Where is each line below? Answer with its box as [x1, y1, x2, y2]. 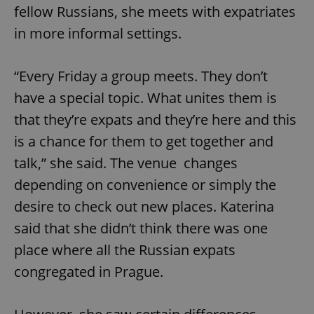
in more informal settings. [14, 24, 182, 43]
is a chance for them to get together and [14, 132, 273, 151]
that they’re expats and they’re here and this [14, 110, 296, 130]
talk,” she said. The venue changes [14, 153, 238, 173]
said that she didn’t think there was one [14, 219, 268, 238]
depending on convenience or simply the [14, 175, 276, 195]
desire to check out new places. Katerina [14, 197, 274, 217]
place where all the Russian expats [14, 240, 235, 260]
